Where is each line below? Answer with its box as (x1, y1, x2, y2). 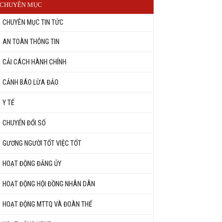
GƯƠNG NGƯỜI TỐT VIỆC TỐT (2, 139, 81, 147)
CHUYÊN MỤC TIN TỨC (2, 18, 63, 26)
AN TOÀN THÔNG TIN (2, 37, 59, 46)
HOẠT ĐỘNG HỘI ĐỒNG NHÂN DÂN (2, 179, 95, 188)
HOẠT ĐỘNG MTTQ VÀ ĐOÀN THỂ (2, 200, 92, 208)
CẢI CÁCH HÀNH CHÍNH (2, 57, 66, 66)
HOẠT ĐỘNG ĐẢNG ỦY (2, 159, 61, 167)
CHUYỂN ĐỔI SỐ (2, 118, 46, 127)
